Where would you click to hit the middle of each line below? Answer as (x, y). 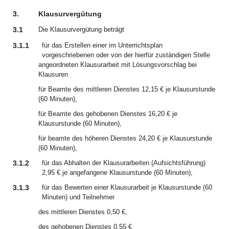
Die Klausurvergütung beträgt (81, 29)
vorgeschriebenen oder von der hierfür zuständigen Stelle (126, 55)
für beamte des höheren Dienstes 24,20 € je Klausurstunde (125, 138)
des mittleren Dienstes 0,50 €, (83, 212)
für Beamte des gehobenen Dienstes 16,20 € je (108, 114)
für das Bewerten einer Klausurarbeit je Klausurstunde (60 (127, 187)
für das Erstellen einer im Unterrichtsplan (102, 45)
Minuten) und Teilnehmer (78, 197)
